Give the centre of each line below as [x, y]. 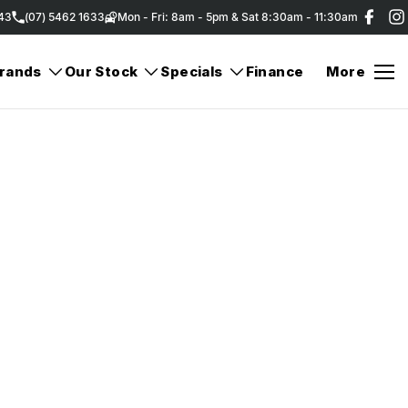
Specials [192, 71]
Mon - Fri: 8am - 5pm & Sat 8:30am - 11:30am [238, 17]
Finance [275, 71]
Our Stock [101, 71]
